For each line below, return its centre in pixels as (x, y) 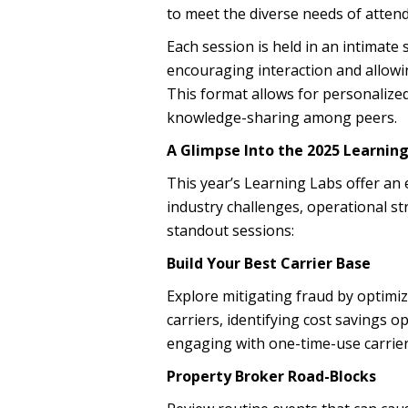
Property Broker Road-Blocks (271, 376)
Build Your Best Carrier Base (269, 263)
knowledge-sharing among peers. (282, 117)
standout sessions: (230, 230)
